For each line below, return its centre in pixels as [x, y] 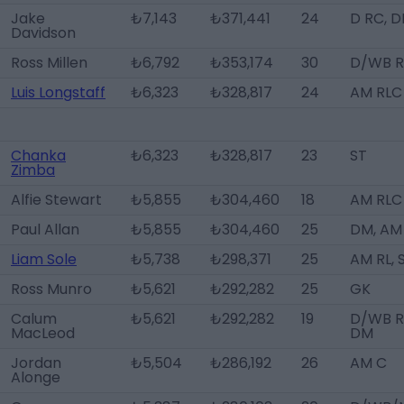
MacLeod [43, 333]
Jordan [36, 363]
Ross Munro [51, 289]
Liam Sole [44, 259]
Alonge [36, 377]
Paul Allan [45, 230]
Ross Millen [49, 63]
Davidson [43, 33]
